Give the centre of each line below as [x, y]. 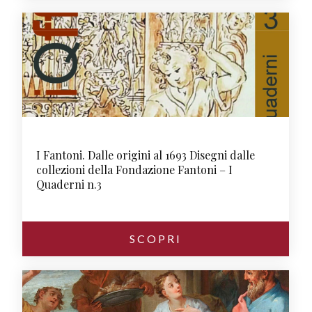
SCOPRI [156, 239]
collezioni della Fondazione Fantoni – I [135, 169]
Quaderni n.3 [69, 184]
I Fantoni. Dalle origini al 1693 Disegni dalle [146, 155]
